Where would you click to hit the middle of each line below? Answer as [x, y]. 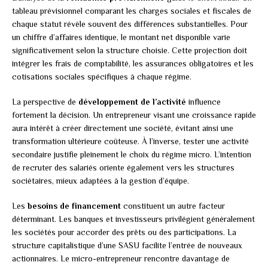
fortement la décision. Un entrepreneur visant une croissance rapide [134, 115]
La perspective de [45, 102]
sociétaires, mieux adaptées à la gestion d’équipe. [100, 181]
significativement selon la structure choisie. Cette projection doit [130, 51]
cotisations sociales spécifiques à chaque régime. [102, 77]
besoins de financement [74, 206]
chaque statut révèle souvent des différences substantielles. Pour [130, 24]
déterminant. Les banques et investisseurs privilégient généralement [133, 219]
